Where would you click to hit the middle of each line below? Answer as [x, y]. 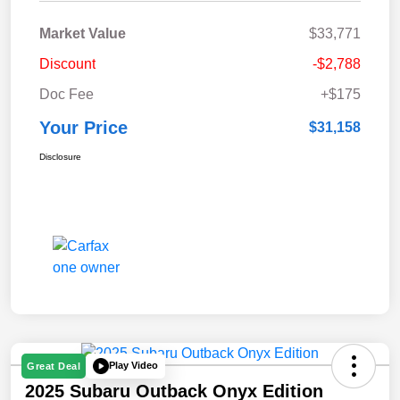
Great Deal [54, 366]
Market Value [83, 33]
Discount [67, 63]
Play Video [133, 366]
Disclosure [60, 156]
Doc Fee [67, 94]
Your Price [83, 127]
